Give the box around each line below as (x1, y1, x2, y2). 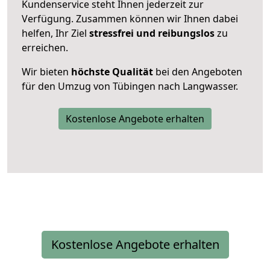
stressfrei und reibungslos (89, 26, 215, 40)
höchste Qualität (71, 64, 153, 78)
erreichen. (22, 40, 68, 54)
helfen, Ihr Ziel (22, 26, 89, 40)
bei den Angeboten (153, 64, 242, 78)
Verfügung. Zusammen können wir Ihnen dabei (22, 11, 238, 25)
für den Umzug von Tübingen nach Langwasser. (22, 79, 238, 93)
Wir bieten (22, 64, 71, 78)
